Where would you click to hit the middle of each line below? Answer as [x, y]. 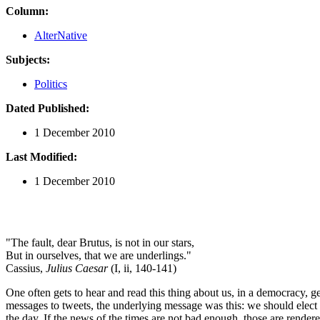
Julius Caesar [77, 268]
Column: [27, 11]
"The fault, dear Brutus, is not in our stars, [100, 242]
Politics [51, 84]
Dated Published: [47, 108]
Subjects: [28, 59]
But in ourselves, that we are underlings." [99, 255]
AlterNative [61, 35]
